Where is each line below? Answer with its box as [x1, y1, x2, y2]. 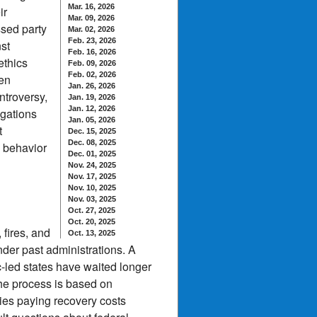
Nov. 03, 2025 [68, 195, 116, 203]
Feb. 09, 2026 [68, 59, 116, 67]
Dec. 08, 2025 [68, 138, 116, 146]
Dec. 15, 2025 [68, 127, 116, 135]
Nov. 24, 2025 [68, 161, 116, 169]
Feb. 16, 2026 [68, 47, 116, 56]
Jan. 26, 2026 [68, 81, 115, 90]
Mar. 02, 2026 [68, 25, 115, 33]
